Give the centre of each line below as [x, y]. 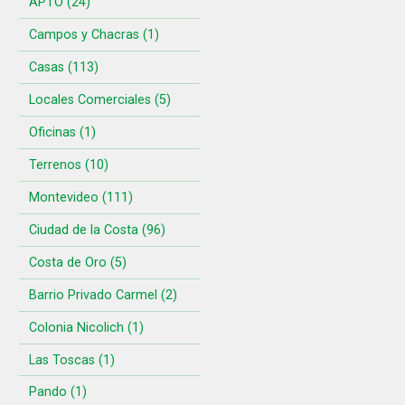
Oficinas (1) [62, 132]
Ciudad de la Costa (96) [97, 230]
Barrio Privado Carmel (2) [103, 295]
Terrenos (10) [68, 165]
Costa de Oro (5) [77, 262]
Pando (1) [57, 392]
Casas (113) [63, 67]
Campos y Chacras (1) [94, 34]
